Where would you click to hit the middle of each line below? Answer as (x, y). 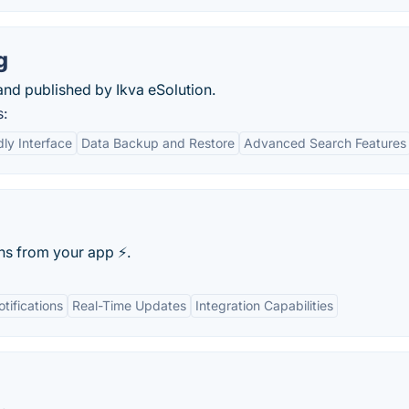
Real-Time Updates (129, 305)
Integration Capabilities (264, 305)
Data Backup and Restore (158, 143)
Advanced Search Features (325, 143)
